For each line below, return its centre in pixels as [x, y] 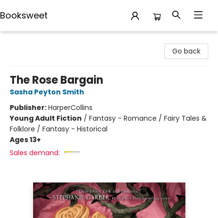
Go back [186, 51]
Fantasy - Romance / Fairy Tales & [148, 118]
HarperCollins [70, 108]
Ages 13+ [25, 140]
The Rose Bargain [56, 80]
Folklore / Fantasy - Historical [59, 129]
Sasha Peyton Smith [47, 92]
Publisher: [29, 108]
